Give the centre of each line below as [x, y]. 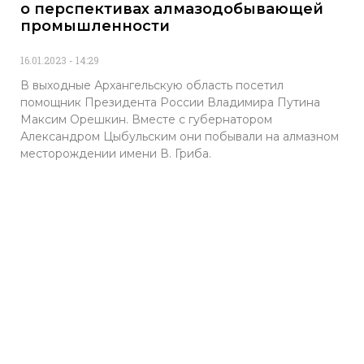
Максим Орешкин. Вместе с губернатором [146, 120]
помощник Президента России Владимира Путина [170, 103]
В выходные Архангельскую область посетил [152, 86]
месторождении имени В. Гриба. [116, 154]
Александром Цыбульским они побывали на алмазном [180, 137]
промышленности [95, 26]
